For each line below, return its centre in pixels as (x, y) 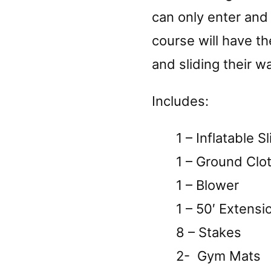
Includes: (180, 101)
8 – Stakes (203, 233)
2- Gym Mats (213, 256)
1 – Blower (202, 185)
